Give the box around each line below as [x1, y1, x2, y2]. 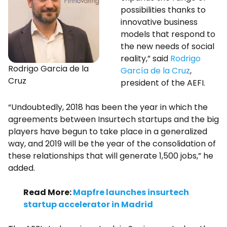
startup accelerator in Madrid [23, 199, 153, 210]
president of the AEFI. [121, 77, 205, 89]
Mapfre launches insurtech [73, 186, 189, 198]
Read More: [23, 186, 73, 198]
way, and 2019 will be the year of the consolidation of [8, 138, 216, 149]
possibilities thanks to [121, 4, 206, 16]
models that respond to [121, 28, 215, 40]
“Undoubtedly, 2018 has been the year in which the [8, 101, 208, 113]
